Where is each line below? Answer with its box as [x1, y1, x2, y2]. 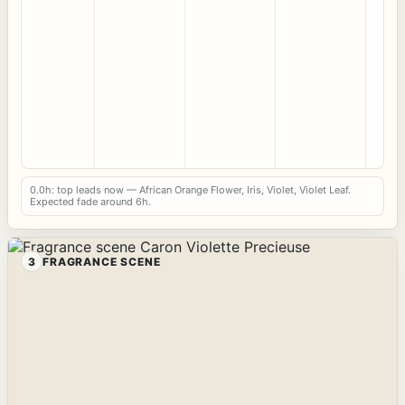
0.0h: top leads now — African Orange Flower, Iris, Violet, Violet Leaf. [30, 184, 351, 197]
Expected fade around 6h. [30, 195, 151, 209]
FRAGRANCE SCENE [42, 254, 161, 268]
